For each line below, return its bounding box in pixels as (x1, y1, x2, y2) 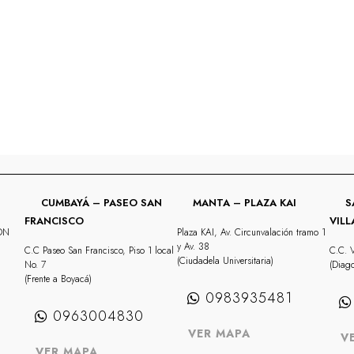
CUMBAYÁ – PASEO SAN (37, 194, 162, 210)
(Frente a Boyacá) (24, 271, 92, 286)
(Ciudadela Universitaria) (176, 253, 273, 268)
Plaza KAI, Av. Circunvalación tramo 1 (176, 224, 326, 239)
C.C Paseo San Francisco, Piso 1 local (24, 243, 175, 258)
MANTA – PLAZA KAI (190, 194, 297, 210)
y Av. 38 (176, 239, 209, 254)
